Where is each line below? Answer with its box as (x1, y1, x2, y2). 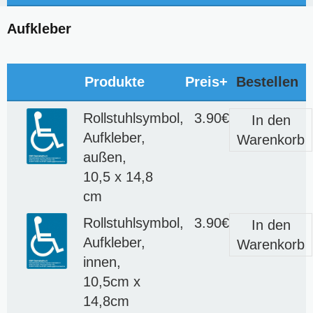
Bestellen (235, 73, 298, 89)
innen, (83, 254, 121, 270)
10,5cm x (83, 273, 140, 289)
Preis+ (185, 73, 228, 89)
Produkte (85, 73, 145, 89)
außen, (83, 149, 126, 165)
